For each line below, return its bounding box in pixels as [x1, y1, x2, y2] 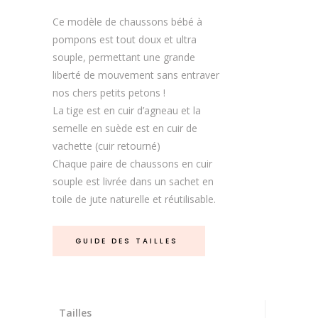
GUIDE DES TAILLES [75, 236, 178, 246]
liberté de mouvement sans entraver [53, 68, 219, 82]
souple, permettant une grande [53, 50, 195, 64]
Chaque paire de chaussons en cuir [53, 157, 212, 170]
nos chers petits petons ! [53, 86, 165, 99]
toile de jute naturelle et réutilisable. [53, 192, 216, 206]
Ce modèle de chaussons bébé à [53, 15, 202, 28]
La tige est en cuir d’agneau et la [53, 104, 201, 117]
